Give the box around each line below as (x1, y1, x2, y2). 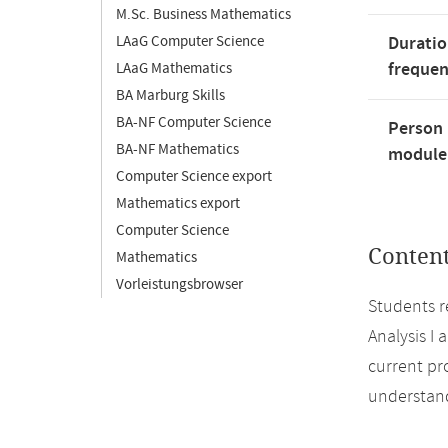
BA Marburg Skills (116, 86, 225, 105)
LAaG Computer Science (116, 32, 264, 51)
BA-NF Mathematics (116, 140, 239, 159)
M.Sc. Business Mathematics (116, 5, 291, 24)
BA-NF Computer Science (116, 113, 271, 132)
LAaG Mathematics (116, 59, 232, 78)
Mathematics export (116, 194, 240, 213)
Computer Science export (116, 167, 272, 186)
